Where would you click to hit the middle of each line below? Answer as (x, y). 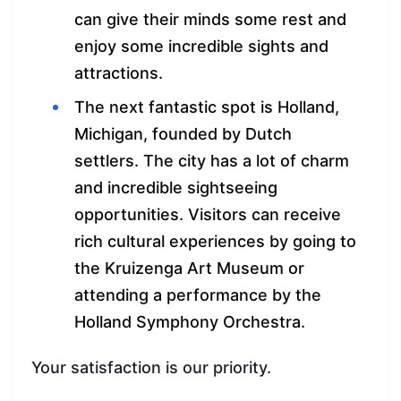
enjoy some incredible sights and (201, 47)
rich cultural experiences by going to (215, 242)
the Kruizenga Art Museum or (189, 269)
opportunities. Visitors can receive (208, 215)
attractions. (119, 73)
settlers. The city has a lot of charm (212, 161)
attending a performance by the (198, 295)
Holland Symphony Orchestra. (190, 322)
